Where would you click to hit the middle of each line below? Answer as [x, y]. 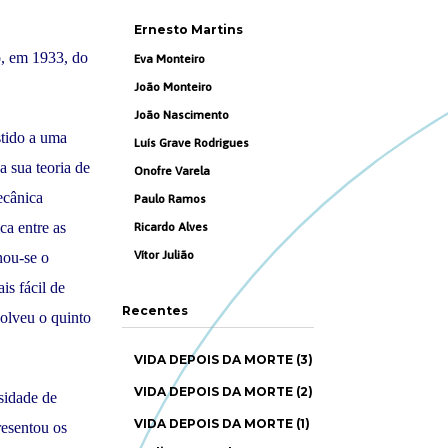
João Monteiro [173, 87]
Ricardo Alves [171, 227]
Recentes [154, 310]
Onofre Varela [172, 171]
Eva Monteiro [169, 59]
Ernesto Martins [188, 29]
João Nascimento [181, 115]
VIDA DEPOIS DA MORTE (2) [223, 391]
